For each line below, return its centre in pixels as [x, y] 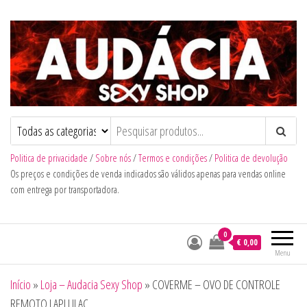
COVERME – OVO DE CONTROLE [216, 285]
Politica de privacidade [49, 158]
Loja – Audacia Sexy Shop [91, 285]
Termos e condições [173, 158]
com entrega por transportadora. [65, 190]
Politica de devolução [251, 158]
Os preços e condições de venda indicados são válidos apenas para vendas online [148, 174]
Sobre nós [113, 158]
